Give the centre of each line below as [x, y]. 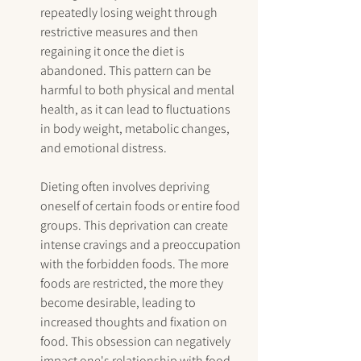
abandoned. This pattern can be [127, 71]
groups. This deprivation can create [135, 226]
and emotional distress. [104, 148]
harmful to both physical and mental [139, 90]
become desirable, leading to [119, 303]
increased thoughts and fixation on [135, 322]
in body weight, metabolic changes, [136, 129]
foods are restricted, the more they [133, 284]
